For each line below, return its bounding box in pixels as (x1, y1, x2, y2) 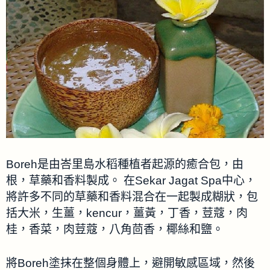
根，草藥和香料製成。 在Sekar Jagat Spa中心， (6, 174, 256, 187)
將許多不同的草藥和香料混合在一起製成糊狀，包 (6, 190, 258, 204)
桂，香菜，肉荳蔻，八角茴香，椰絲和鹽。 (6, 223, 224, 236)
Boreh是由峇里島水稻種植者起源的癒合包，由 (6, 158, 243, 171)
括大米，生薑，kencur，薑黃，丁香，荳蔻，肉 (6, 207, 248, 220)
